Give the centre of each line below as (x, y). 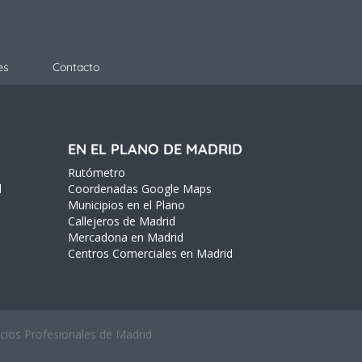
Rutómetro (96, 172)
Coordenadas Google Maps (139, 188)
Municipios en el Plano (126, 204)
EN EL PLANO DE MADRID (155, 149)
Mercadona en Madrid (125, 237)
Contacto (76, 67)
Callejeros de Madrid (121, 221)
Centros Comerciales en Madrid (150, 253)
